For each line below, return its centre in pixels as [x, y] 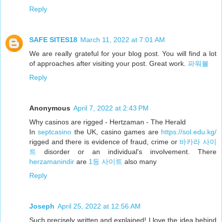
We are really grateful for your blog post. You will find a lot [123, 53]
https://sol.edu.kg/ [189, 132]
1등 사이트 [106, 161]
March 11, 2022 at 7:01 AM [123, 39]
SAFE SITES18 [53, 39]
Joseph [42, 206]
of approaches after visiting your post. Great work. [109, 63]
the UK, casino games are [116, 132]
